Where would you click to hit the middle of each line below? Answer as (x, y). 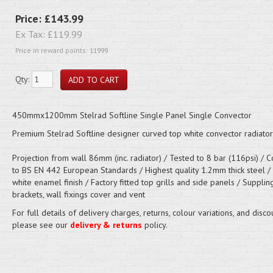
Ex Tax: (31, 34)
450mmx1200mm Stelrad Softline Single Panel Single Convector (132, 115)
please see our (41, 225)
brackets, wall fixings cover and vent (78, 194)
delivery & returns (106, 225)
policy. (154, 225)
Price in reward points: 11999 (61, 50)
